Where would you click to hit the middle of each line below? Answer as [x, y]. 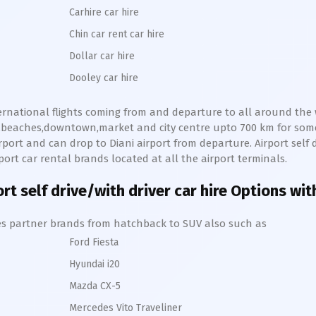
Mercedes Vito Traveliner [126, 308]
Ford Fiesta [94, 242]
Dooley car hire [104, 78]
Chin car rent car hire [117, 34]
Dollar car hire [102, 56]
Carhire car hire [104, 12]
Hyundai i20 [95, 264]
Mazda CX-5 [95, 286]
